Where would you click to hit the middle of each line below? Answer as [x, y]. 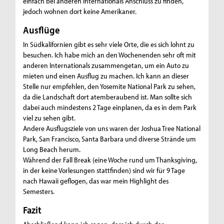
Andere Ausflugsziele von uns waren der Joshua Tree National [112, 128]
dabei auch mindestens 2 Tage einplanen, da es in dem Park [110, 107]
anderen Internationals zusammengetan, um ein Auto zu [106, 65]
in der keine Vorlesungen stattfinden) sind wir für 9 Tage [104, 170]
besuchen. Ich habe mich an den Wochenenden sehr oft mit [110, 55]
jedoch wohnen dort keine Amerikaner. [80, 11]
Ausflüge [42, 30]
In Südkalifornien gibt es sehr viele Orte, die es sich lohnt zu [109, 44]
